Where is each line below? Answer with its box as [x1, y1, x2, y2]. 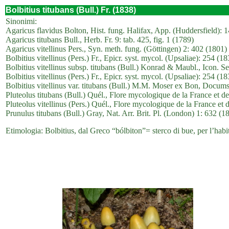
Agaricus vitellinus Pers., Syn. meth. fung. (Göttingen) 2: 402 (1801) [6, 44, 227, 53]
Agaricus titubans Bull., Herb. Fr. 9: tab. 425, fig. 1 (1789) [6, 35, 194, 44]
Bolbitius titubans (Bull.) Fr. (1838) [6, 6, 136, 14]
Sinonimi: [6, 17, 37, 26]
